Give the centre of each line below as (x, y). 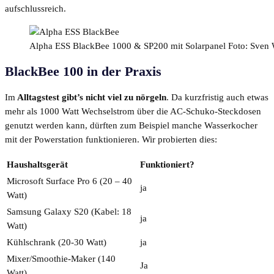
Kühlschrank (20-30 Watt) (57, 242)
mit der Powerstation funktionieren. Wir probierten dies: (111, 140)
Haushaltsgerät (37, 164)
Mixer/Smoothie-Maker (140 (61, 258)
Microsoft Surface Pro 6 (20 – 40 (69, 181)
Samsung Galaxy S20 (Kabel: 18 (69, 211)
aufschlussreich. (35, 9)
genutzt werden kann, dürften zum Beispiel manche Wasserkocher (131, 126)
